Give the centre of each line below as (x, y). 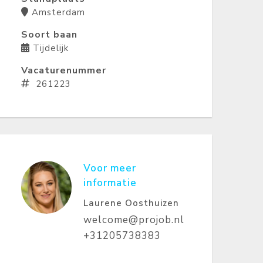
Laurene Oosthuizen (131, 203)
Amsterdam (58, 12)
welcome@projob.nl (134, 220)
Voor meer (110, 168)
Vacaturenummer (64, 70)
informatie (110, 183)
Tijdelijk (51, 48)
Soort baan (49, 35)
